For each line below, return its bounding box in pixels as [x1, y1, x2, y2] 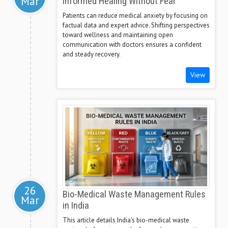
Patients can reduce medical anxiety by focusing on [63, 11, 208, 20]
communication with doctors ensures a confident [63, 40, 202, 49]
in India [63, 200, 89, 212]
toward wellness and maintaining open [63, 31, 173, 40]
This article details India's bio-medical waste [63, 216, 189, 225]
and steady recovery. [63, 50, 121, 59]
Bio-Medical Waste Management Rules [63, 189, 206, 201]
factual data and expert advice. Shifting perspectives [63, 21, 210, 30]
